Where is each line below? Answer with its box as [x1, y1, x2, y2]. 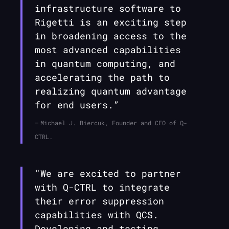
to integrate [97, 181, 170, 194]
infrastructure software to [35, 2, 181, 15]
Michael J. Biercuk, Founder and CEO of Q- [40, 119, 187, 127]
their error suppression [35, 195, 164, 208]
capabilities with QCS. [35, 209, 158, 221]
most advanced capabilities [35, 43, 181, 56]
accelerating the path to [35, 71, 170, 84]
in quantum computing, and [35, 57, 175, 70]
